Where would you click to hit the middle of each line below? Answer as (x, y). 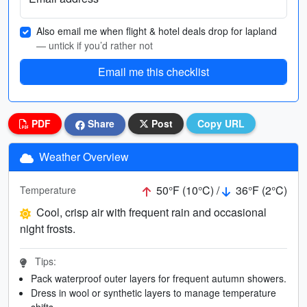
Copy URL (221, 123)
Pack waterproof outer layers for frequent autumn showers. (159, 278)
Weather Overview (83, 156)
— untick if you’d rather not (95, 45)
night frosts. (48, 228)
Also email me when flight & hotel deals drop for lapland (157, 31)
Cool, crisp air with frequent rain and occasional (151, 212)
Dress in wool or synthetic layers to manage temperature (153, 292)
